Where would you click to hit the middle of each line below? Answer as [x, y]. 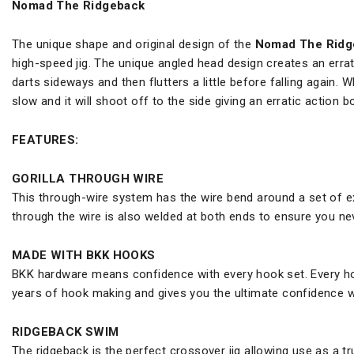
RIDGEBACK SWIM [66, 331]
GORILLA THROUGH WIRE [88, 178]
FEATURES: [45, 139]
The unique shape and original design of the [134, 44]
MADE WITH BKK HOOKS [84, 255]
